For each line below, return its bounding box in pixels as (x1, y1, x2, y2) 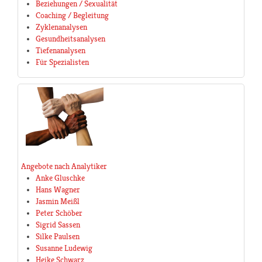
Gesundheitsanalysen (36, 34, 105, 44)
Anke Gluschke (36, 173, 85, 183)
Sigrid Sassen (36, 220, 80, 230)
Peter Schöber (36, 208, 82, 218)
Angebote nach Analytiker (21, 161, 107, 171)
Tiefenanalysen (36, 46, 85, 56)
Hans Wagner (36, 185, 80, 195)
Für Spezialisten (36, 57, 89, 67)
